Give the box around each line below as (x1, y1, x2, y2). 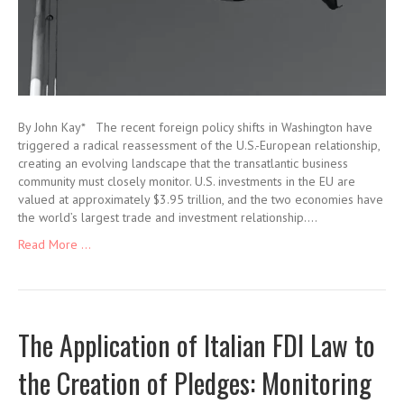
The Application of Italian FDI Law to (18, 324, 375, 365)
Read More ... (18, 235, 91, 252)
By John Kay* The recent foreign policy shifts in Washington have (18, 118, 372, 135)
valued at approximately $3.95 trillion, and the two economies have (18, 190, 383, 207)
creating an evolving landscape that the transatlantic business (18, 154, 348, 171)
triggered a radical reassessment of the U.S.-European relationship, (18, 136, 380, 153)
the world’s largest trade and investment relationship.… (18, 208, 317, 225)
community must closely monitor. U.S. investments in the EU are (18, 172, 355, 189)
